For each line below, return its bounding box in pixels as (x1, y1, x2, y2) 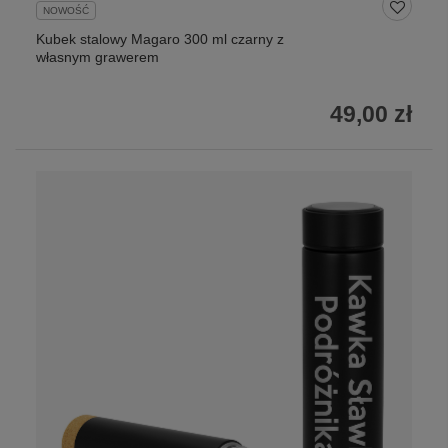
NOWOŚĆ (43, 5, 89, 17)
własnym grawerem (36, 49, 159, 66)
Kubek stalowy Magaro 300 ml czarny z (36, 31, 284, 48)
